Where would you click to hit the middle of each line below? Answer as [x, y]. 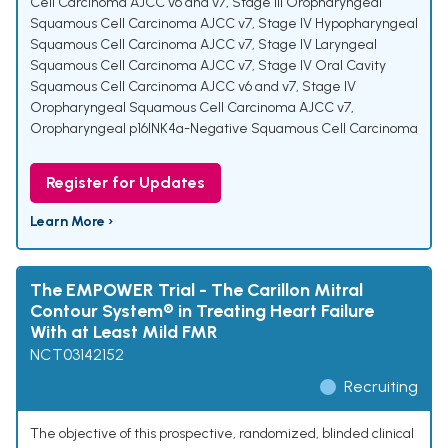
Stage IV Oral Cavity [322, 66]
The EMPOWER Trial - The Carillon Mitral [196, 290]
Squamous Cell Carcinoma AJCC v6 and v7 [163, 87]
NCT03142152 [77, 355]
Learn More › [71, 222]
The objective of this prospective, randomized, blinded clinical [222, 434]
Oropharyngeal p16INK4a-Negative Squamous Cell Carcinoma [224, 129]
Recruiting [381, 387]
